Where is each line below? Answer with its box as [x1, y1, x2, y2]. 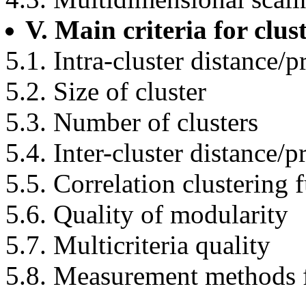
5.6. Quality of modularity [5, 199, 288, 229]
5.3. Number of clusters [5, 107, 258, 137]
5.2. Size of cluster [5, 76, 206, 106]
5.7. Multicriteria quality [5, 229, 270, 260]
